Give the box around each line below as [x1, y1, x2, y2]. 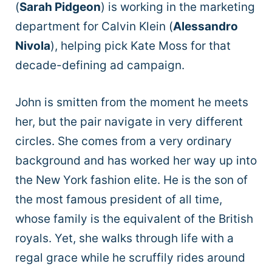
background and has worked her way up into [15, 153, 257, 168]
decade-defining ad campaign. [15, 58, 188, 73]
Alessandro [173, 19, 238, 34]
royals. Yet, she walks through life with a [15, 231, 234, 245]
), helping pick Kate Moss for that [50, 39, 231, 53]
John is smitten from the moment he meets [15, 95, 248, 109]
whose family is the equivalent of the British [15, 211, 253, 226]
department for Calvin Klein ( [15, 19, 173, 34]
